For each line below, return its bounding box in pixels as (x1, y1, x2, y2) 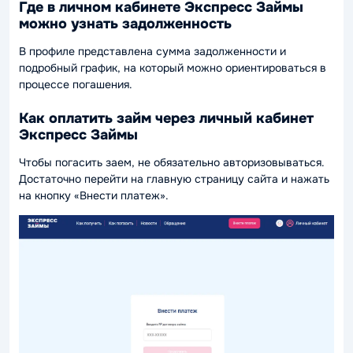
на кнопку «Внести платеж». (19, 188, 169, 203)
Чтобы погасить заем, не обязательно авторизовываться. (19, 154, 325, 169)
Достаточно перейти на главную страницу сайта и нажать (19, 171, 329, 186)
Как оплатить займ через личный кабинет (19, 110, 314, 128)
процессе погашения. (19, 76, 132, 91)
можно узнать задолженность (19, 15, 232, 33)
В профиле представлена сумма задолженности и (19, 43, 286, 58)
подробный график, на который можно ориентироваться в (19, 60, 326, 75)
